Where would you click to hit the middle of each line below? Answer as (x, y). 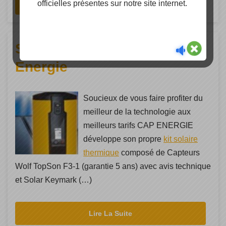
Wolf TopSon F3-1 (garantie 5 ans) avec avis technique (113, 166)
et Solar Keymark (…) (53, 180)
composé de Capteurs (159, 153)
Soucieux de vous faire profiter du (143, 98)
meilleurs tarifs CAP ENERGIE (138, 126)
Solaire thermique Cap (91, 49)
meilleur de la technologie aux (137, 112)
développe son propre (123, 139)
